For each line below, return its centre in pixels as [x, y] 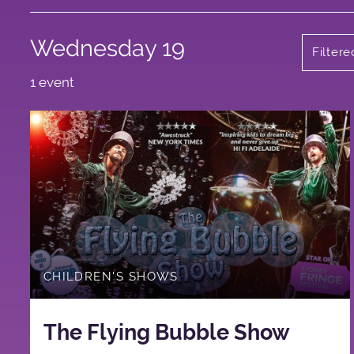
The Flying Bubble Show [166, 332]
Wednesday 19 [107, 48]
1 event [52, 82]
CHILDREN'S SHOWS [111, 276]
